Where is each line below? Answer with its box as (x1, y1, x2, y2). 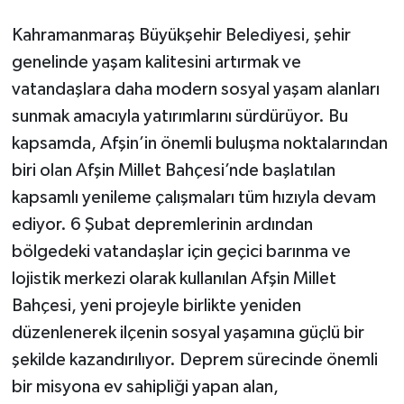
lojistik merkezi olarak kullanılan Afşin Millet (11, 270, 336, 289)
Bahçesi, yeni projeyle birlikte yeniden (11, 297, 301, 316)
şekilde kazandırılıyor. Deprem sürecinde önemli (11, 351, 378, 370)
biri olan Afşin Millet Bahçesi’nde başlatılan (11, 161, 335, 180)
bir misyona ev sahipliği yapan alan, (11, 378, 279, 397)
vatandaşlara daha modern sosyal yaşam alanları (11, 80, 380, 99)
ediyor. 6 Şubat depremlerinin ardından (11, 216, 313, 234)
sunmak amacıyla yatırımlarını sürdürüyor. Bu (11, 107, 348, 126)
